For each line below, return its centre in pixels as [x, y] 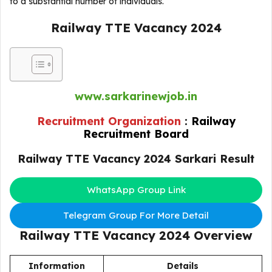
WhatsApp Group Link [136, 190]
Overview [221, 235]
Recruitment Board [136, 134]
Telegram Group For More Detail [136, 215]
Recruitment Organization [110, 121]
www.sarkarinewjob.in [136, 96]
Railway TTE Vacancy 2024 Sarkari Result [136, 159]
